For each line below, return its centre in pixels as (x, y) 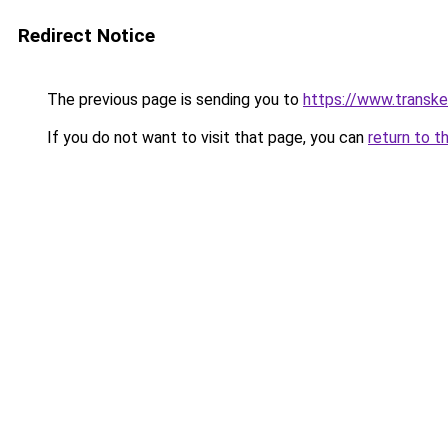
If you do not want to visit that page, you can (205, 137)
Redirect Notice (86, 35)
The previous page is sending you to (173, 99)
